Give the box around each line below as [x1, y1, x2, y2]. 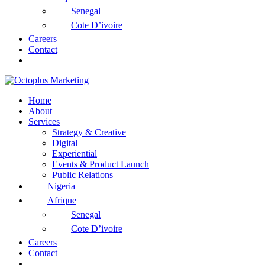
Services [28, 116, 60, 127]
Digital [52, 137, 77, 148]
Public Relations [52, 169, 113, 180]
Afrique [47, 195, 76, 206]
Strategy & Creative [52, 127, 126, 137]
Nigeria [47, 181, 75, 192]
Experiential [52, 148, 97, 159]
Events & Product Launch [52, 159, 149, 169]
